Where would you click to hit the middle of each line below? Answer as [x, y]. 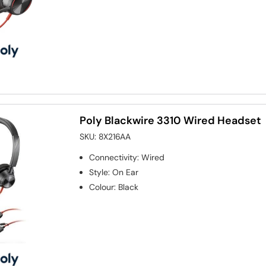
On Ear [126, 172]
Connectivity [113, 158]
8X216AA [115, 137]
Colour [102, 187]
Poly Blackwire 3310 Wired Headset [171, 121]
